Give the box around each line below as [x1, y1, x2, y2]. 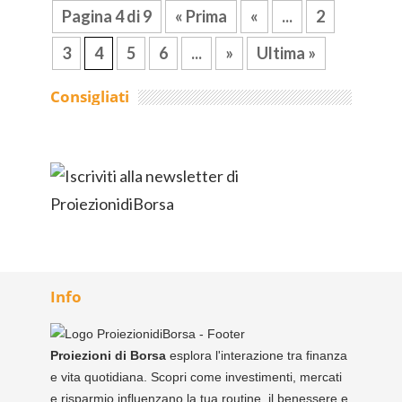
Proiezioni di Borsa [50, 348, 170, 363]
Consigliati [50, 86, 129, 107]
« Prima [175, 6, 227, 26]
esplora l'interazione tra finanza [170, 348, 347, 363]
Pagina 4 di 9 [62, 6, 152, 26]
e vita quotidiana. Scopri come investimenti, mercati [50, 370, 342, 384]
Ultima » [257, 43, 316, 63]
